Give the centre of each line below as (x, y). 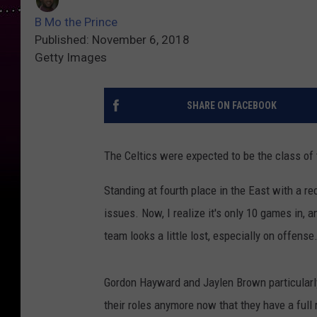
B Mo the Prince (76, 22)
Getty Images (71, 58)
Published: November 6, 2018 (112, 40)
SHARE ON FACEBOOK (231, 106)
